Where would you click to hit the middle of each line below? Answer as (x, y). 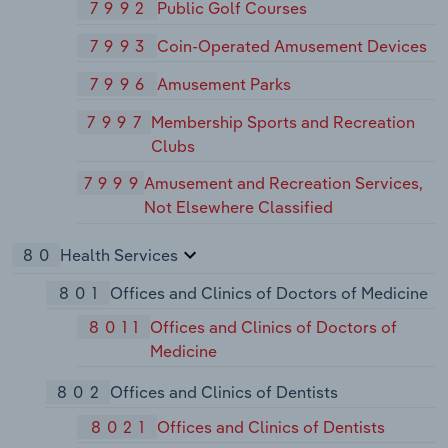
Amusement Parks (224, 83)
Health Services (119, 254)
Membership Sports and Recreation (282, 121)
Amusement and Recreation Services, (284, 183)
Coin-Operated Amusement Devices (292, 46)
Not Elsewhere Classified (239, 207)
